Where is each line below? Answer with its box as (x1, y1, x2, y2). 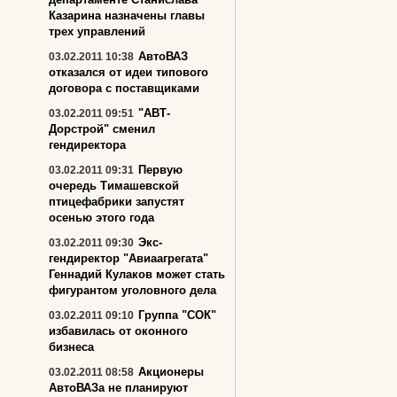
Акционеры (138, 365, 204, 378)
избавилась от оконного (49, 324, 188, 338)
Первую (138, 163, 183, 176)
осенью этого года (49, 211, 154, 224)
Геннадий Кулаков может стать (49, 268, 225, 281)
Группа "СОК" (138, 308, 216, 322)
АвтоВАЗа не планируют (49, 381, 188, 394)
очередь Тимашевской (49, 179, 179, 192)
